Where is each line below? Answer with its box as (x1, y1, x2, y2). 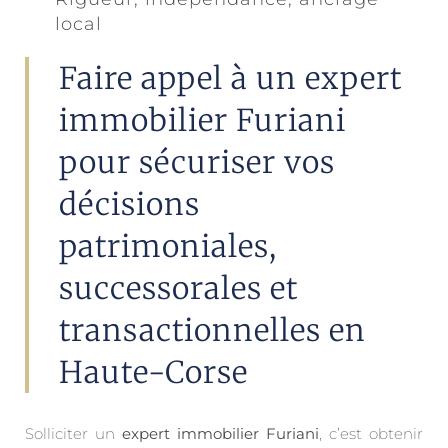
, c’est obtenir (319, 424, 423, 443)
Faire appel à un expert (59, 59, 402, 97)
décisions (59, 185, 200, 223)
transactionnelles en (59, 311, 366, 349)
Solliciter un (25, 424, 122, 443)
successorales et (59, 269, 298, 307)
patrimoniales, (59, 227, 277, 265)
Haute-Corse (59, 353, 248, 391)
